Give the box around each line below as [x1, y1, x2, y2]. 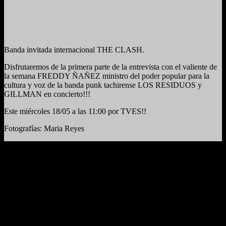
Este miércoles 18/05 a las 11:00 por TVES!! [4, 106, 146, 116]
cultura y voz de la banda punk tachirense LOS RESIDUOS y [4, 80, 202, 89]
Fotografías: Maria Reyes [4, 124, 84, 133]
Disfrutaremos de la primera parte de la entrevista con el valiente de [4, 62, 217, 71]
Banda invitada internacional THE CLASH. [4, 45, 144, 54]
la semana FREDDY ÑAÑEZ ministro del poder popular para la [4, 71, 209, 80]
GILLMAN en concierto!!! [4, 89, 90, 98]
